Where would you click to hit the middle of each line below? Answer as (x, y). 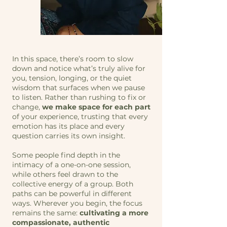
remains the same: (46, 213)
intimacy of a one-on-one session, (71, 165)
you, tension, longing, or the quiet (72, 78)
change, (27, 107)
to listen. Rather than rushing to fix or (79, 97)
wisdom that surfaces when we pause (79, 88)
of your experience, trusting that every (80, 117)
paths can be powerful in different (72, 194)
